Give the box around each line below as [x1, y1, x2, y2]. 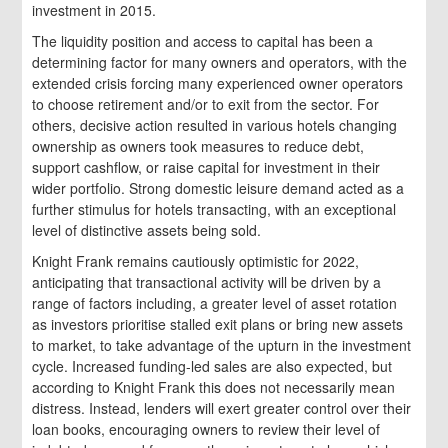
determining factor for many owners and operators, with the [32, 52, 408, 73]
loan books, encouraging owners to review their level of [32, 419, 381, 440]
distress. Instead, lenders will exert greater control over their [32, 398, 412, 419]
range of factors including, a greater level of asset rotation [32, 293, 398, 314]
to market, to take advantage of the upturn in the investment [32, 335, 412, 356]
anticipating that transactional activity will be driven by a [32, 272, 382, 293]
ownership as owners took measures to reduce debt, [32, 136, 365, 157]
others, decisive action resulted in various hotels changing [32, 115, 398, 136]
